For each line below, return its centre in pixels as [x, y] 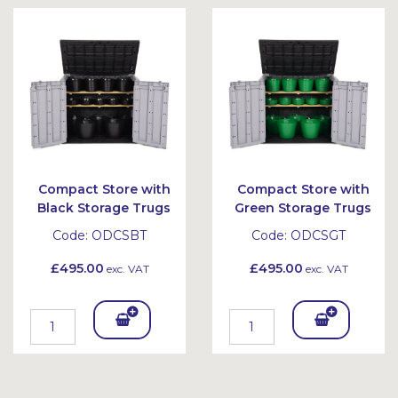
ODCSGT [318, 235]
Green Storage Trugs [303, 208]
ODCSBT [119, 235]
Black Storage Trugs [104, 208]
